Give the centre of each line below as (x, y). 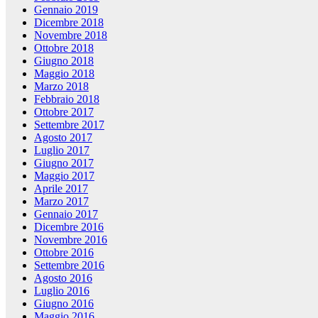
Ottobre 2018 (64, 48)
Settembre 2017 (69, 124)
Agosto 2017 (63, 137)
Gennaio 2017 (66, 214)
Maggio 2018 (64, 73)
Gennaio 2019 (66, 9)
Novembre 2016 (71, 239)
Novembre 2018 (71, 35)
